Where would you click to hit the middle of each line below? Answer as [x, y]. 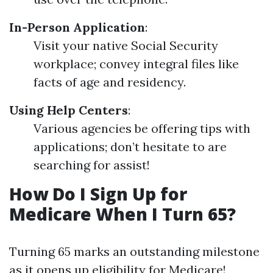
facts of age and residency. [110, 82]
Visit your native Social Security [126, 45]
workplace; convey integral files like [136, 64]
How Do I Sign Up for [98, 194]
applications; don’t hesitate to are [130, 147]
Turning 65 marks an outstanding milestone [134, 251]
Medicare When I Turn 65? [122, 214]
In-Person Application [77, 27]
